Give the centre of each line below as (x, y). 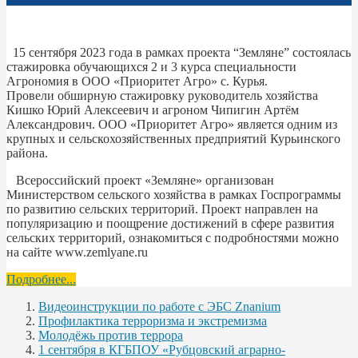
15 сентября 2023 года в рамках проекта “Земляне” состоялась (179, 52)
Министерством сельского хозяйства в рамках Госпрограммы (174, 194)
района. (27, 153)
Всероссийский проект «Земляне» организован (140, 180)
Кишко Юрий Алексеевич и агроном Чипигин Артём (153, 109)
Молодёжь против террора (111, 335)
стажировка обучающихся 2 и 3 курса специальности (151, 66)
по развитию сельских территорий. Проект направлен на (162, 209)
